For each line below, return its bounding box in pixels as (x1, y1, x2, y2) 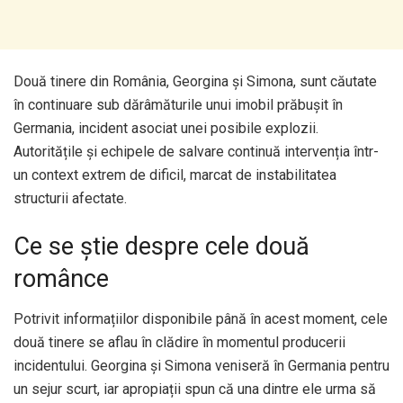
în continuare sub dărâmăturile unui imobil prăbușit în (13, 95, 343, 113)
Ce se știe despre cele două (13, 232, 309, 262)
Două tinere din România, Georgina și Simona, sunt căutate (13, 72, 377, 90)
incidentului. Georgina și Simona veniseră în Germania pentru (13, 356, 390, 374)
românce (13, 264, 109, 294)
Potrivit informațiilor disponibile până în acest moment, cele (13, 309, 388, 327)
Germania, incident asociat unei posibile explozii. (13, 119, 318, 137)
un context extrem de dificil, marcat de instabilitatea (13, 166, 336, 184)
